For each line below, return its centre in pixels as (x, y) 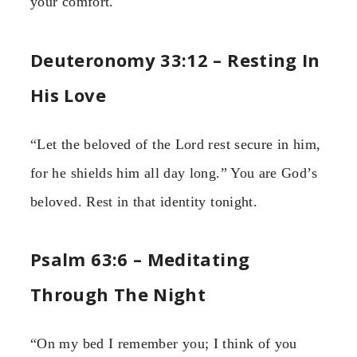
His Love (68, 94)
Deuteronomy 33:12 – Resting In (175, 59)
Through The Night (118, 294)
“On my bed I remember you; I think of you (164, 343)
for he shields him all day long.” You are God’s (174, 173)
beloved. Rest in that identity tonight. (144, 201)
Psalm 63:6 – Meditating (140, 259)
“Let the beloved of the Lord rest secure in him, (176, 144)
